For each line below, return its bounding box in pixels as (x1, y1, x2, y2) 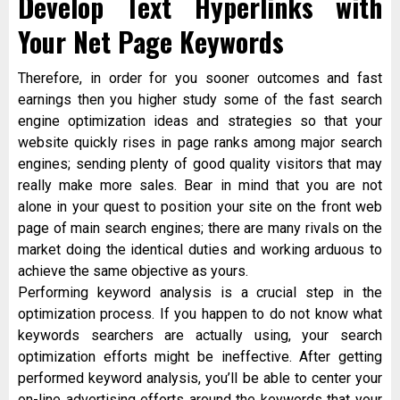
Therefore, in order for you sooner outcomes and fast (18, 70, 382, 87)
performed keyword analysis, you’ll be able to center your (18, 370, 382, 387)
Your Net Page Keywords (18, 21, 284, 62)
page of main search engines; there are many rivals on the (18, 220, 382, 237)
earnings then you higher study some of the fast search (18, 91, 382, 109)
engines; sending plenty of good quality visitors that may (18, 155, 382, 173)
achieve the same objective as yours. (18, 262, 248, 280)
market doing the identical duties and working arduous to (18, 241, 382, 259)
